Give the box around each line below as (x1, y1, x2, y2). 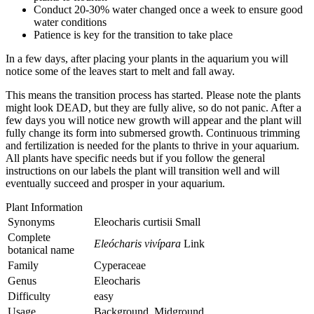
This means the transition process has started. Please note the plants (6, 88, 301, 101)
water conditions (34, 15, 107, 28)
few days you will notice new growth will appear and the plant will (6, 114, 301, 126)
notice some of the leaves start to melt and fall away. (6, 64, 235, 77)
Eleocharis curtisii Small (94, 215, 200, 228)
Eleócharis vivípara (94, 237, 181, 250)
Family (8, 259, 39, 271)
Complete (8, 231, 50, 243)
